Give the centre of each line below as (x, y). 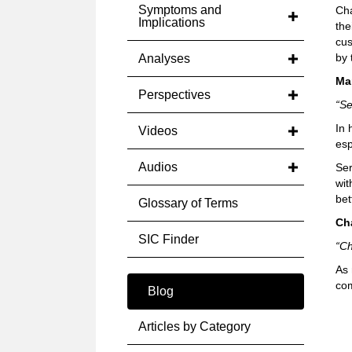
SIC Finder (169, 239)
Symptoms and (180, 10)
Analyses (164, 59)
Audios (158, 167)
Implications (172, 22)
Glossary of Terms (188, 203)
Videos (158, 131)
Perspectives (174, 95)
